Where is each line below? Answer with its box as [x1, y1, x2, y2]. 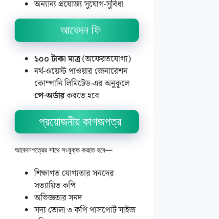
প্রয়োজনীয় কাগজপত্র [39, 115, 122, 128]
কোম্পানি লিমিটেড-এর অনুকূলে [34, 77, 130, 90]
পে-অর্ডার [34, 89, 65, 103]
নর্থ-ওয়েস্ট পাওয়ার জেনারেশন [34, 65, 128, 78]
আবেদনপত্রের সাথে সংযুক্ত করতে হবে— [15, 145, 112, 154]
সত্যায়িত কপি [34, 179, 76, 193]
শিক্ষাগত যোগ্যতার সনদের [34, 167, 114, 180]
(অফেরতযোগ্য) [80, 52, 131, 66]
